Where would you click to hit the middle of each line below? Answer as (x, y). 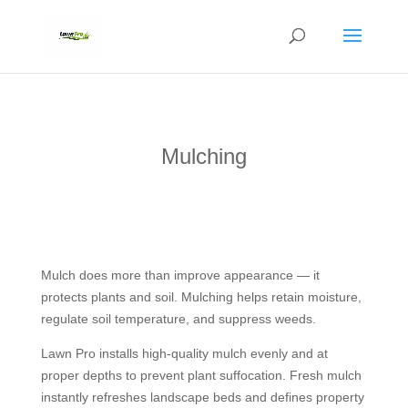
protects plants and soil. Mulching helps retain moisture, (201, 297)
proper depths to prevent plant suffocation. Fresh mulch (201, 375)
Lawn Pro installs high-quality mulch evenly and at (184, 353)
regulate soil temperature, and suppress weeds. (178, 319)
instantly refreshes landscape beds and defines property (202, 397)
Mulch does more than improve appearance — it (180, 275)
